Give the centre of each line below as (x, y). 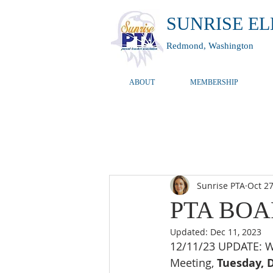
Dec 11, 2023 (236, 232)
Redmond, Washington (210, 46)
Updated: (190, 232)
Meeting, (193, 263)
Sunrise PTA (221, 185)
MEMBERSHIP (214, 82)
